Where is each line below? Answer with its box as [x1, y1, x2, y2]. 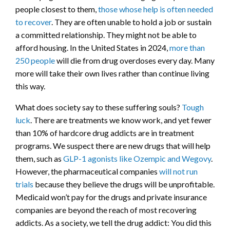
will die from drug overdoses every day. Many [55, 55, 215, 66]
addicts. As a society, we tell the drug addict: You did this [15, 218, 212, 228]
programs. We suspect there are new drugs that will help [15, 141, 210, 151]
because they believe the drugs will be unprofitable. [33, 179, 215, 189]
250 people [15, 55, 55, 66]
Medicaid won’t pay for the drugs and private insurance [15, 192, 207, 202]
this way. [15, 81, 45, 91]
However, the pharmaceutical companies [15, 166, 159, 177]
